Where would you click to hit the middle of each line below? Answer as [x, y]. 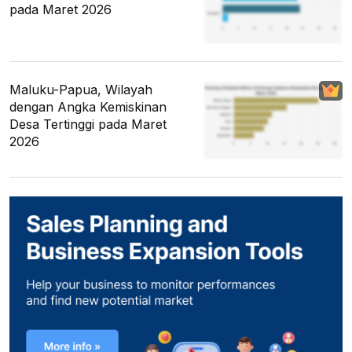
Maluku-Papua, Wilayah [81, 90]
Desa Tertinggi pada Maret [88, 125]
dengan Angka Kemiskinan [88, 107]
